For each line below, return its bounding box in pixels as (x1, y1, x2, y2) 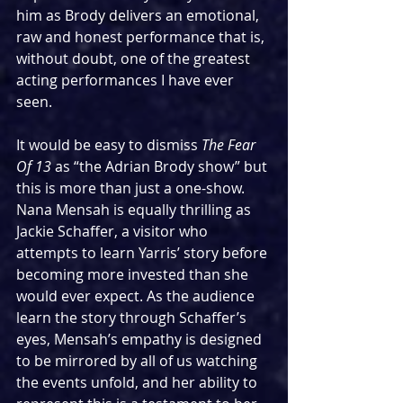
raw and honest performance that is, (16, 26, 268, 47)
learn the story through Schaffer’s (16, 307, 250, 327)
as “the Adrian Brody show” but (55, 156, 271, 176)
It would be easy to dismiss (16, 134, 201, 155)
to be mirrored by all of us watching (16, 350, 261, 371)
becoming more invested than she (16, 264, 252, 284)
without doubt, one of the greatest (16, 48, 254, 68)
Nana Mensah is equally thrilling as (16, 199, 255, 219)
